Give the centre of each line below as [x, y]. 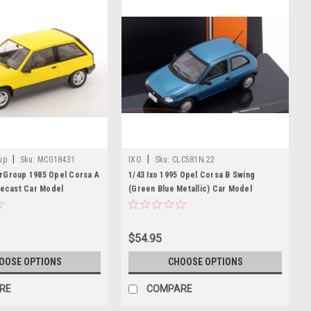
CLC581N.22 [194, 159]
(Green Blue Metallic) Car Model [190, 188]
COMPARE [169, 288]
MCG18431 [56, 159]
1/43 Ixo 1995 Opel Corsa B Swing [192, 175]
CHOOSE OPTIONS [205, 261]
